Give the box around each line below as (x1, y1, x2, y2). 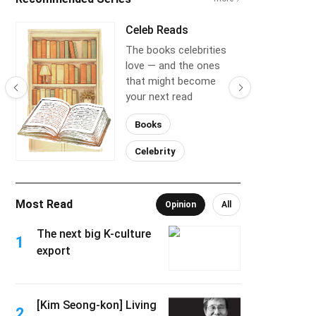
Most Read (16, 197, 73, 211)
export (37, 244, 71, 257)
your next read (126, 90, 193, 103)
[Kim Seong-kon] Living (37, 298, 157, 312)
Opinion (165, 200, 196, 209)
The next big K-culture (37, 227, 151, 241)
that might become (126, 75, 216, 87)
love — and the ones (126, 59, 220, 72)
